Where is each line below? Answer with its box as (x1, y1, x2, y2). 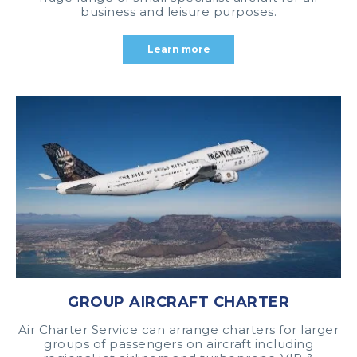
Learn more (147, 42, 210, 55)
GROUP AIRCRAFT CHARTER (68, 293, 289, 311)
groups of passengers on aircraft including (44, 336, 313, 351)
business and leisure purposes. (80, 3, 277, 19)
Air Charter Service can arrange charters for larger (18, 322, 339, 337)
